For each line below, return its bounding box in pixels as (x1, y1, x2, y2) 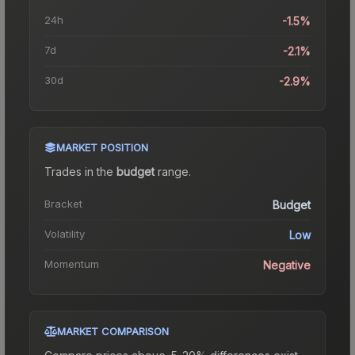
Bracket (44, 197, 82, 210)
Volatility (44, 227, 85, 240)
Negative (263, 258, 311, 272)
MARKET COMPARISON (57, 324, 169, 338)
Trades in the (44, 164, 116, 178)
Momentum (44, 257, 99, 270)
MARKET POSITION (56, 140, 148, 154)
